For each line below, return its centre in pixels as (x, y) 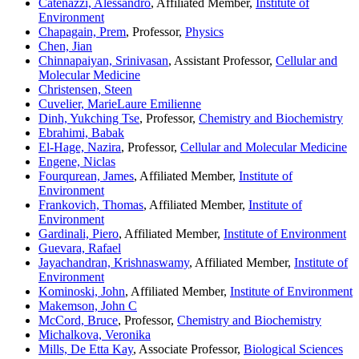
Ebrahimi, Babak (81, 133)
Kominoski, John (82, 292)
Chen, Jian (65, 46)
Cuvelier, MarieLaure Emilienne (120, 104)
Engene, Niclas (77, 162)
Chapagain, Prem (82, 32)
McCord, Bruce (78, 321)
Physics (204, 32)
